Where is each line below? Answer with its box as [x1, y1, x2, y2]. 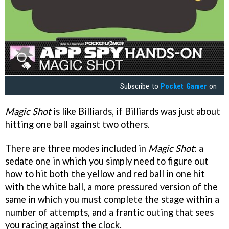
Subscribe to [120, 81, 161, 91]
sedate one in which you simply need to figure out [5, 155, 209, 167]
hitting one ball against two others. [5, 119, 150, 130]
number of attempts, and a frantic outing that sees [5, 207, 214, 218]
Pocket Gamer [161, 81, 207, 91]
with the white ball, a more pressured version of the [5, 181, 218, 193]
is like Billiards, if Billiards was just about [51, 106, 220, 118]
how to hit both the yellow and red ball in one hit [5, 168, 205, 180]
